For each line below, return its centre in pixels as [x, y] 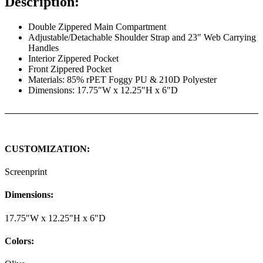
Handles [43, 48]
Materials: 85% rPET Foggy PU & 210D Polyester [122, 79]
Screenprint [26, 172]
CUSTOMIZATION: [47, 149]
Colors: [19, 241]
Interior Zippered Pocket [73, 58]
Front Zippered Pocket [70, 69]
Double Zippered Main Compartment [97, 26]
